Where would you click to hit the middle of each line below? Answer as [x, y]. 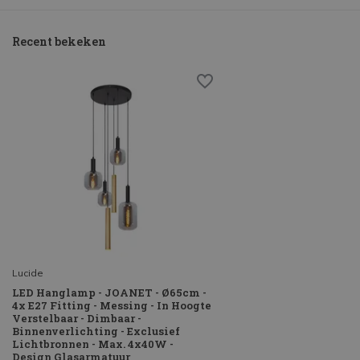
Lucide [28, 273]
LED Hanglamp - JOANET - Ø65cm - [109, 293]
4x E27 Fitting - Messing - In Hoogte [112, 306]
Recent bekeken [59, 42]
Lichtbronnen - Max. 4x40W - [93, 344]
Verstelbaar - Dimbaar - [77, 319]
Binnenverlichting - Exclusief [96, 331]
